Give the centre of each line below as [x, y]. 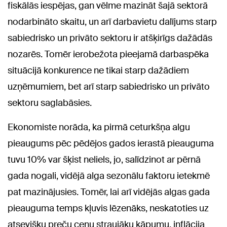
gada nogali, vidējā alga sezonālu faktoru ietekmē [109, 176]
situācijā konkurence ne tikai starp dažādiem [98, 70]
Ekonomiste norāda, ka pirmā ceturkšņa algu [99, 127]
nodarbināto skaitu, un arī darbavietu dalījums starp [112, 22]
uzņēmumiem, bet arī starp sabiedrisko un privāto [109, 86]
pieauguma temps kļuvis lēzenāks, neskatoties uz [108, 208]
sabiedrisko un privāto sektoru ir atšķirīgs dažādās [110, 38]
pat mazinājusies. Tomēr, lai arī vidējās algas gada [109, 192]
